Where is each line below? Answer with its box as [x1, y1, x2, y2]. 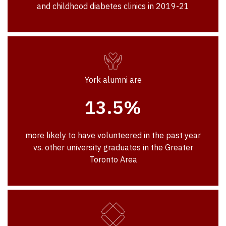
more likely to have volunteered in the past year [25, 130, 201, 141]
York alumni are [84, 75, 142, 85]
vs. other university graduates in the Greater [33, 142, 193, 153]
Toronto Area [89, 154, 137, 165]
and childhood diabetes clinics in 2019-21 [37, 1, 189, 12]
